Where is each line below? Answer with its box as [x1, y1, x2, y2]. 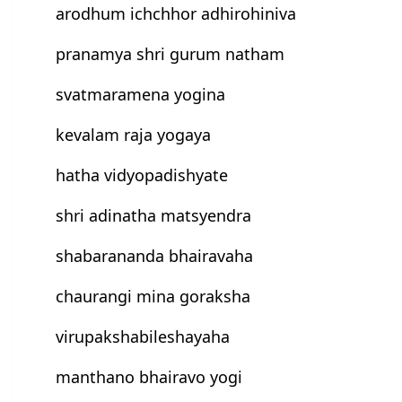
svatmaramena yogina [56, 83, 226, 106]
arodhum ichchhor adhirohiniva [56, 3, 297, 25]
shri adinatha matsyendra [56, 205, 252, 227]
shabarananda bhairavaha [56, 245, 254, 267]
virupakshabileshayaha [56, 326, 231, 348]
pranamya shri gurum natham [56, 43, 285, 66]
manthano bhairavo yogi [56, 366, 243, 389]
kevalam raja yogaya [56, 124, 212, 146]
